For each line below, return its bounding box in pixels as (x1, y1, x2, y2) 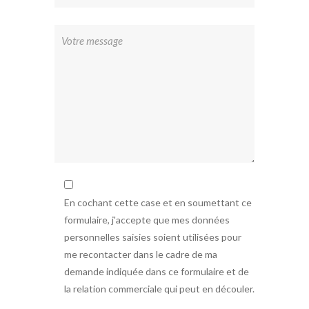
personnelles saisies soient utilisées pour (64, 231, 241, 243)
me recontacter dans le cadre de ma (64, 248, 217, 261)
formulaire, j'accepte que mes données (64, 214, 230, 226)
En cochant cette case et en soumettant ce (64, 197, 252, 209)
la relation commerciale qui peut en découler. (64, 283, 255, 295)
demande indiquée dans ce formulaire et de (64, 266, 249, 278)
